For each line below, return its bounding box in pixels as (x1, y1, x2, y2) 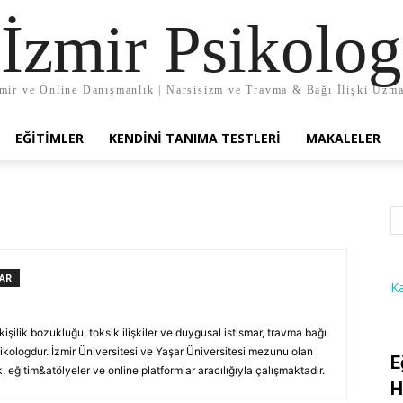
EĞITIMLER (15, 130, 84, 147)
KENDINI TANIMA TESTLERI (109, 130, 281, 147)
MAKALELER (306, 130, 381, 147)
